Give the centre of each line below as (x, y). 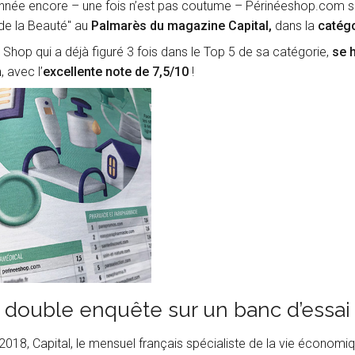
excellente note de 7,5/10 (115, 72)
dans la (294, 26)
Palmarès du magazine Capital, (181, 26)
